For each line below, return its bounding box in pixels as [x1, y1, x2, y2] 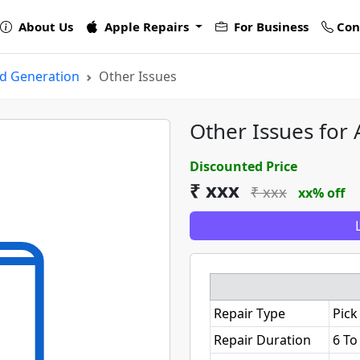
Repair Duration [214, 331, 311, 349]
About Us [15, 18, 74, 35]
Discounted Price [190, 157, 297, 175]
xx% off [298, 184, 345, 202]
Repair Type [214, 305, 285, 322]
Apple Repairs [101, 18, 193, 35]
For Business [231, 18, 309, 35]
